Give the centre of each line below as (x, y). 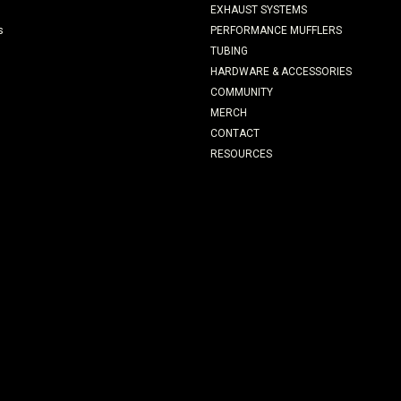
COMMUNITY (241, 92)
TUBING (229, 51)
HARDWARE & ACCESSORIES (281, 72)
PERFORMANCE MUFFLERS (276, 30)
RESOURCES (241, 154)
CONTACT (235, 133)
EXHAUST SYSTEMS (258, 10)
